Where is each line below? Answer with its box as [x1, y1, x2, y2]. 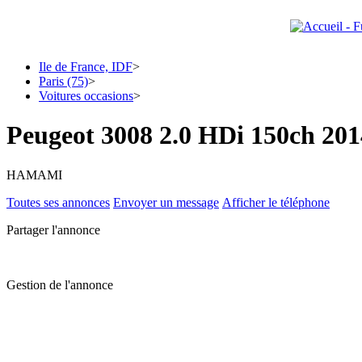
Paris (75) [39, 74, 88, 88]
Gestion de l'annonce [6, 277, 113, 292]
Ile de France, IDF [39, 60, 133, 74]
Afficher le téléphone [222, 195, 330, 209]
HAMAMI [6, 167, 62, 182]
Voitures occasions [39, 89, 133, 103]
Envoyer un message [113, 195, 219, 209]
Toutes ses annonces [6, 195, 110, 209]
